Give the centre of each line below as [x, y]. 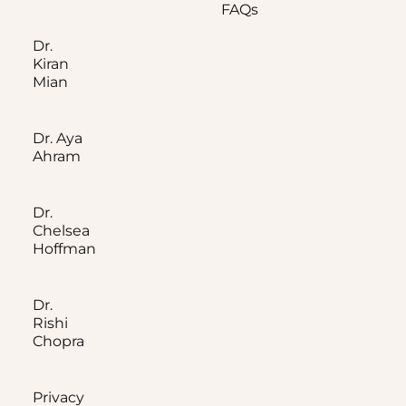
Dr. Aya [58, 139]
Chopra [58, 342]
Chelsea [61, 231]
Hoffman [64, 249]
